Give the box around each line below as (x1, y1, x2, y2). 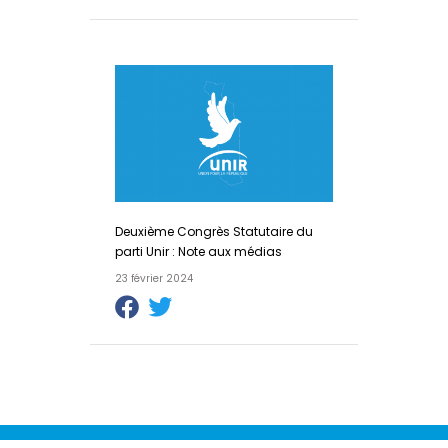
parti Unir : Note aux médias (114, 242, 282, 260)
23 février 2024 (114, 270, 193, 286)
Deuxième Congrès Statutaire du (114, 222, 313, 240)
